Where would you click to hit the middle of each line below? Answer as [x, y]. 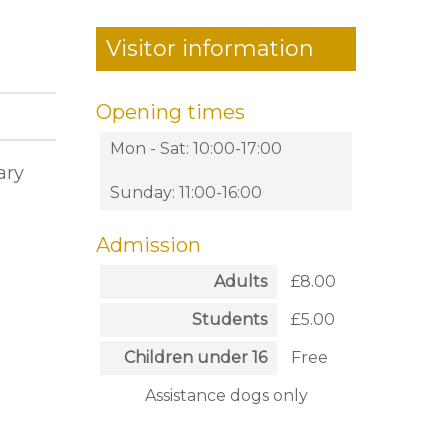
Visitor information [210, 48]
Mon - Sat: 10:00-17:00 [196, 148]
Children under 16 [195, 357]
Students [229, 319]
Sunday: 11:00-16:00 [186, 192]
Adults [240, 281]
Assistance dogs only [226, 395]
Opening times [170, 112]
